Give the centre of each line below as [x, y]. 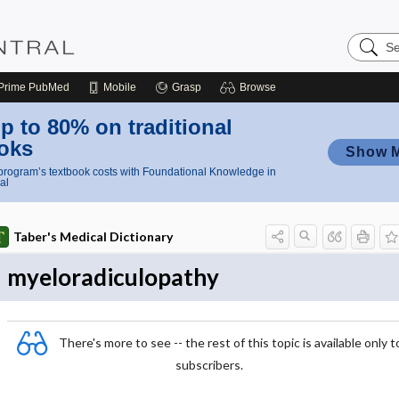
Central [370, 67]
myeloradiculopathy [113, 277]
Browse [258, 87]
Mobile [120, 87]
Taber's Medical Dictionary [93, 236]
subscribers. [209, 365]
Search [369, 39]
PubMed [48, 87]
